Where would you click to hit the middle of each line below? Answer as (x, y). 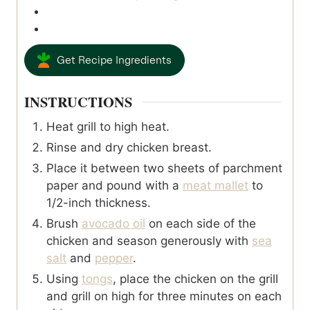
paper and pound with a (115, 185)
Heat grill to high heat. (108, 126)
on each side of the (201, 223)
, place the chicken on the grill (195, 279)
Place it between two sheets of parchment (164, 168)
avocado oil (113, 223)
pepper (114, 258)
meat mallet (216, 185)
